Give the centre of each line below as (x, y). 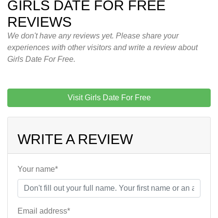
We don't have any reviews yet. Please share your (93, 36)
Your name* (38, 169)
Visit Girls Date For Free (109, 98)
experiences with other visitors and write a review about (102, 48)
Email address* (44, 211)
